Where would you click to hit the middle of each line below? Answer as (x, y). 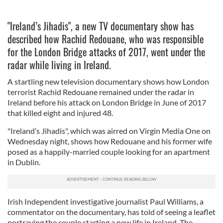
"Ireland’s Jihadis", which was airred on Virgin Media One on (109, 131)
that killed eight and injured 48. (60, 113)
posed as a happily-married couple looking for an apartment (109, 152)
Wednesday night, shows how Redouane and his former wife (110, 141)
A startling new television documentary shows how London (108, 81)
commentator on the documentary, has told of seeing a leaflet (111, 212)
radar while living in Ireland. (59, 65)
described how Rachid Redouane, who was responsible (106, 39)
